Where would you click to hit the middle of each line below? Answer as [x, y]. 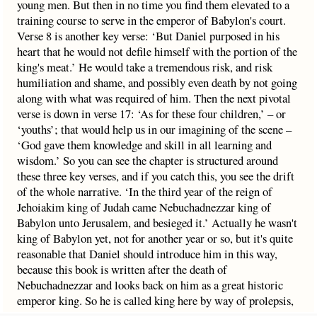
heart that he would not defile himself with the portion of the [157, 51]
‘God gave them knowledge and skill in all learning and [144, 145]
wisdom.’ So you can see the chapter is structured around [148, 160]
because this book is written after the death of [122, 269]
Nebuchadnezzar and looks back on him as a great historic [150, 285]
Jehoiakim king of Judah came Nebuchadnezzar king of [144, 207]
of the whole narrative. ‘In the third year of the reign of [145, 191]
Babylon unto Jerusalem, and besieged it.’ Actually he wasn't [157, 223]
